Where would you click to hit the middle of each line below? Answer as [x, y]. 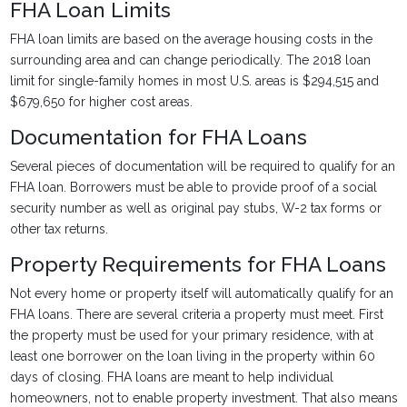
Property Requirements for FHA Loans [198, 264]
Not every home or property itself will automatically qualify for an [201, 293]
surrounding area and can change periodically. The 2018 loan [190, 60]
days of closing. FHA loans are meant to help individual [171, 377]
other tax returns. [59, 229]
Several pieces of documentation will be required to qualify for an [202, 166]
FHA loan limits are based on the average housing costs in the [191, 39]
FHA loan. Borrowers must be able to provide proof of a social [193, 187]
